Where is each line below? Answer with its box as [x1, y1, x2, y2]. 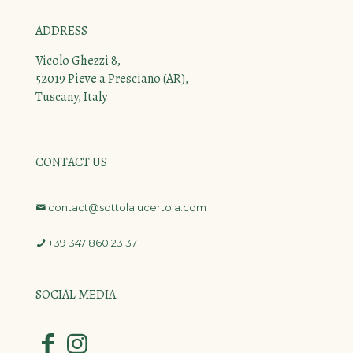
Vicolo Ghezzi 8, [35, 52, 121, 70]
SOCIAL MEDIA [35, 286, 116, 304]
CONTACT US [35, 154, 107, 172]
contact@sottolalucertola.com [48, 201, 206, 214]
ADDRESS [35, 22, 87, 40]
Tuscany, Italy [35, 88, 107, 106]
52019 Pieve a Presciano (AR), [35, 70, 188, 88]
